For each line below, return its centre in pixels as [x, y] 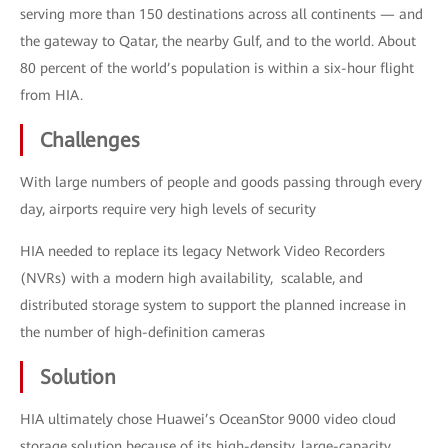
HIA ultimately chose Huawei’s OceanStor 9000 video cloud [208, 419]
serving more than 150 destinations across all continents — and [221, 14]
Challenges [89, 140]
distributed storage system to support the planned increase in [213, 305]
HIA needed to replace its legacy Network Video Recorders [202, 251]
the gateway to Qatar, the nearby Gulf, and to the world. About [218, 41]
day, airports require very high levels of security [168, 209]
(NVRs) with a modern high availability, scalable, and [191, 278]
